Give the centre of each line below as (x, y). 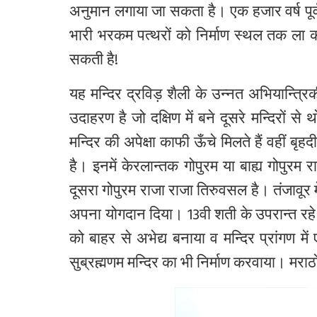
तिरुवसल (222, 192)
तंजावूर (292, 192)
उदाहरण (92, 120)
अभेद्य (152, 241)
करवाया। (260, 265)
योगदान (125, 217)
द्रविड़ (145, 96)
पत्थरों (155, 38)
